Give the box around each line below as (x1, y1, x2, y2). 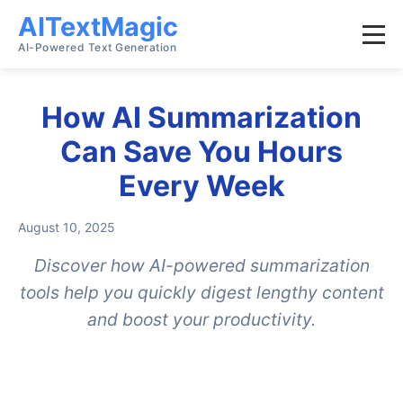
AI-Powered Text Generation (18, 40, 176, 54)
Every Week (118, 168, 285, 203)
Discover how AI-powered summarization (33, 255, 370, 276)
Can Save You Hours (60, 134, 343, 169)
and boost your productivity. (87, 309, 316, 330)
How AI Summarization (41, 100, 362, 135)
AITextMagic (18, 11, 178, 42)
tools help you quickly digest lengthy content (19, 282, 384, 303)
